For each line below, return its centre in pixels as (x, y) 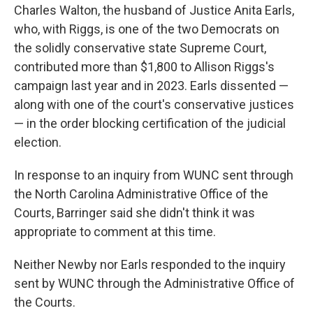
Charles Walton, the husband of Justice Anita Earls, (154, 10)
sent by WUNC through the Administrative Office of (154, 284)
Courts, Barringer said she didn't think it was (134, 213)
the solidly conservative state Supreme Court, (140, 48)
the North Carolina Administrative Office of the (141, 194)
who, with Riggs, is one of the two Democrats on (147, 29)
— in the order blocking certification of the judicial (150, 124)
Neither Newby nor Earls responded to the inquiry (150, 265)
